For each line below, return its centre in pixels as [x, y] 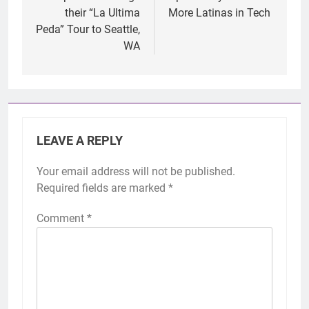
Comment [62, 219]
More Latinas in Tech [219, 13]
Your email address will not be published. [136, 172]
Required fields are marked [102, 188]
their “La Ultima [102, 13]
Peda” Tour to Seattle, [88, 30]
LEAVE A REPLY [80, 141]
